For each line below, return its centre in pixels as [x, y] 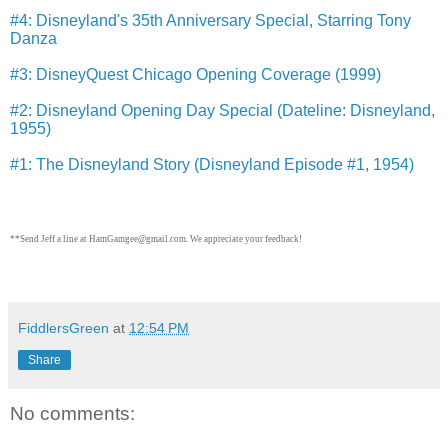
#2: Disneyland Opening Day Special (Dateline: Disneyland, [222, 111]
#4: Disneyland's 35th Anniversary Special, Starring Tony [210, 21]
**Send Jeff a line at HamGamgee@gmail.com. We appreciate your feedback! [156, 239]
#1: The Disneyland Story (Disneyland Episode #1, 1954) [212, 165]
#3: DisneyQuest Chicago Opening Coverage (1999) [195, 75]
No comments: [72, 414]
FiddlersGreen [63, 328]
